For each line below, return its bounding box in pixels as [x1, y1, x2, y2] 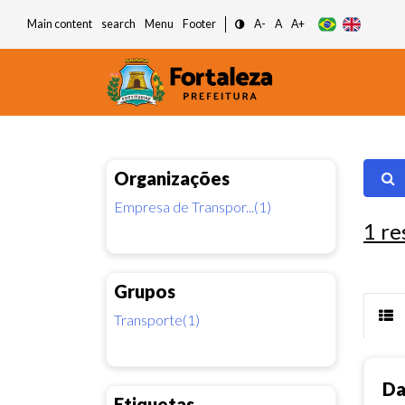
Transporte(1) [114, 310, 200, 328]
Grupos [114, 279, 175, 302]
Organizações [114, 166, 230, 189]
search [101, 16, 136, 31]
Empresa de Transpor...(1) [114, 197, 271, 215]
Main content [27, 16, 92, 31]
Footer [183, 16, 216, 31]
